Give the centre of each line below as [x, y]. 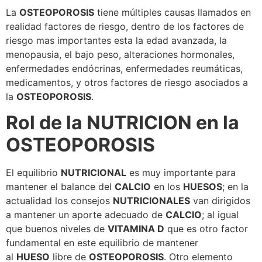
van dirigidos [220, 201]
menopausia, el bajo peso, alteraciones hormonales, [120, 54]
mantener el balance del [60, 187]
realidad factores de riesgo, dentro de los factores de [125, 26]
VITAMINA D [136, 229]
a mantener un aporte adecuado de [86, 215]
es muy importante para [181, 173]
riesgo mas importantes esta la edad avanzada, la [116, 40]
